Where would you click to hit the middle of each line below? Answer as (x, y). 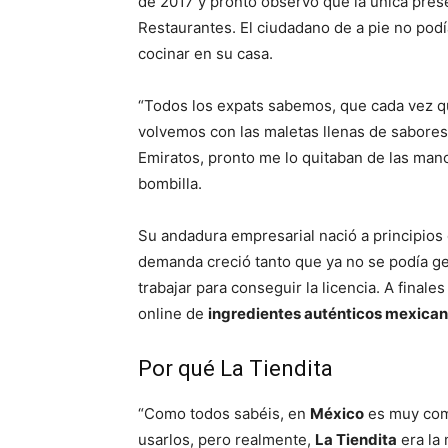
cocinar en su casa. (205, 53)
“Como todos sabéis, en (224, 413)
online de (173, 313)
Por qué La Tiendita (235, 368)
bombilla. (170, 183)
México (337, 413)
